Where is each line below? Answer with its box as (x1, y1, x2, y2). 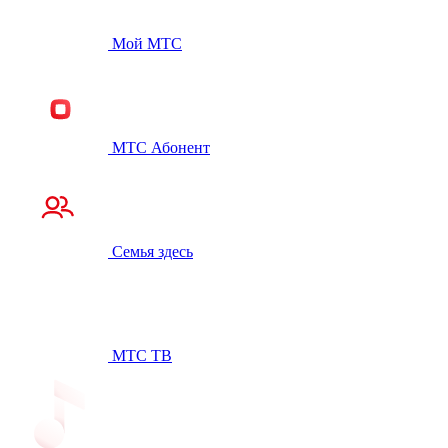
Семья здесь (112, 243, 193, 260)
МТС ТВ (112, 347, 172, 364)
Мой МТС (112, 35, 182, 52)
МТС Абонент (112, 139, 210, 156)
